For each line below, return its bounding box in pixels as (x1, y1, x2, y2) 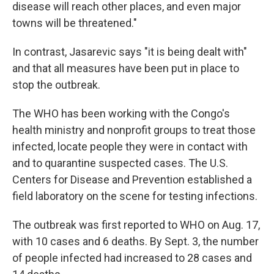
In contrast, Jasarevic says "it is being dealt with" (12, 45, 247, 59)
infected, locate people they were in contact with (12, 140, 248, 154)
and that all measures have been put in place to (12, 62, 239, 75)
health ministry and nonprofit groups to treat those (12, 124, 256, 137)
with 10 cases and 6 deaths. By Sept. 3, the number (12, 235, 259, 248)
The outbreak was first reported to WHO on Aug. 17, (12, 218, 260, 232)
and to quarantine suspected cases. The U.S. (12, 157, 228, 170)
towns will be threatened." (12, 17, 137, 30)
